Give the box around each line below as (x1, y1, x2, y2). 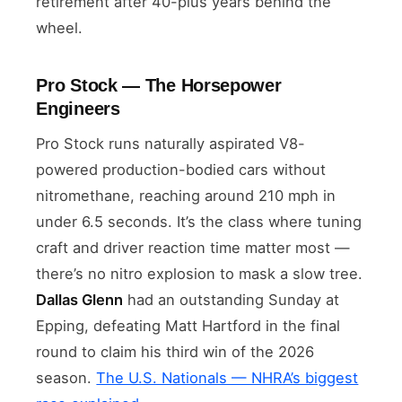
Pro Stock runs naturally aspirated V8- (36, 134, 306, 153)
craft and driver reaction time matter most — (36, 238, 351, 257)
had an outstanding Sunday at (123, 290, 340, 309)
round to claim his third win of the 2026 (36, 342, 315, 361)
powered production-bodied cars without (36, 160, 327, 179)
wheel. (36, 18, 83, 37)
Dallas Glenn (36, 290, 124, 309)
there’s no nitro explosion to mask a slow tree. (36, 264, 363, 283)
